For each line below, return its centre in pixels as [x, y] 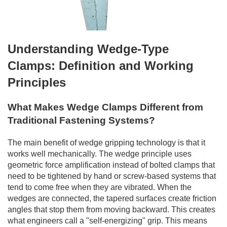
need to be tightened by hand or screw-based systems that [112, 176]
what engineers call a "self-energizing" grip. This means [107, 220]
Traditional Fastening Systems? [81, 120]
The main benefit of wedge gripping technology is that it [106, 142]
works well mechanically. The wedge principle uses [100, 154]
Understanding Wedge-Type [88, 49]
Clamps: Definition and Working [101, 65]
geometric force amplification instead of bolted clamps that [111, 165]
